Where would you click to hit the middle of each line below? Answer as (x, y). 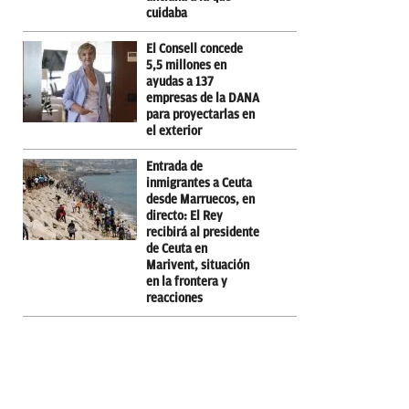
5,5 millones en (186, 65)
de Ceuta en (177, 248)
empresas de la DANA (203, 98)
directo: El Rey (184, 215)
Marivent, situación (198, 265)
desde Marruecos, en (200, 199)
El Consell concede (194, 48)
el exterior (174, 131)
